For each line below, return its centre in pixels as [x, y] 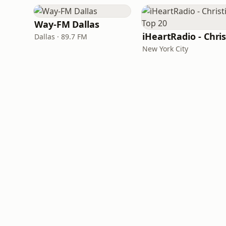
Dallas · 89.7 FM [61, 37]
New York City [165, 49]
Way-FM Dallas [67, 24]
